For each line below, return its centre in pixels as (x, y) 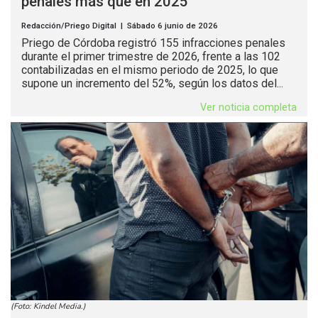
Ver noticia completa (248, 108)
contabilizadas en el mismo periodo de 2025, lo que (150, 70)
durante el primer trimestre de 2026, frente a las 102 (151, 57)
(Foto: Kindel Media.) (48, 307)
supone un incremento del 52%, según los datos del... (152, 84)
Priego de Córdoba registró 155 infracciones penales (153, 43)
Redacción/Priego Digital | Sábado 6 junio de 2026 (120, 26)
